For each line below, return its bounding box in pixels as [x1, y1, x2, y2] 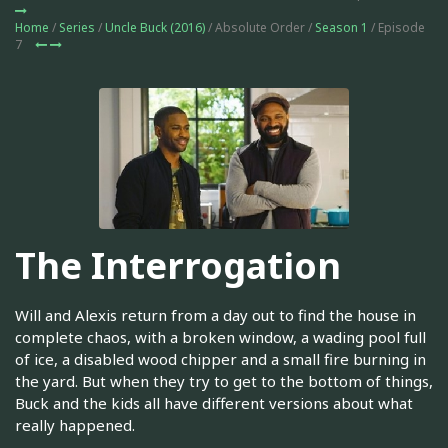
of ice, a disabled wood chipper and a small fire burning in [15, 348, 426, 369]
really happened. [15, 414, 135, 435]
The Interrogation [15, 241, 341, 291]
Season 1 [315, 19, 368, 36]
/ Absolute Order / [205, 19, 315, 36]
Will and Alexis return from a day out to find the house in [15, 304, 416, 325]
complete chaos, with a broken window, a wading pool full [15, 326, 426, 347]
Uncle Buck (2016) [105, 19, 205, 36]
